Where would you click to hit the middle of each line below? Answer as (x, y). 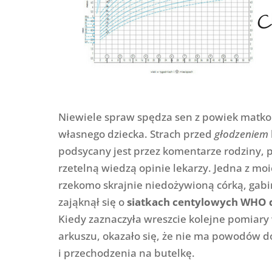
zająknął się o (92, 202)
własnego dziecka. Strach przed (136, 134)
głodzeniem (241, 134)
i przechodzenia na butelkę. (126, 253)
